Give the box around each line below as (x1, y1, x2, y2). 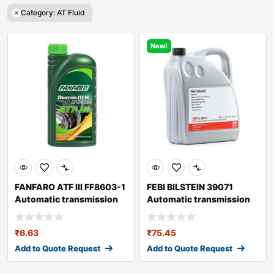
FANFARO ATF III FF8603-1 (15, 182, 125, 193)
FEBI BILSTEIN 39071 (147, 182, 233, 193)
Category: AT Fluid (21, 8, 85, 18)
